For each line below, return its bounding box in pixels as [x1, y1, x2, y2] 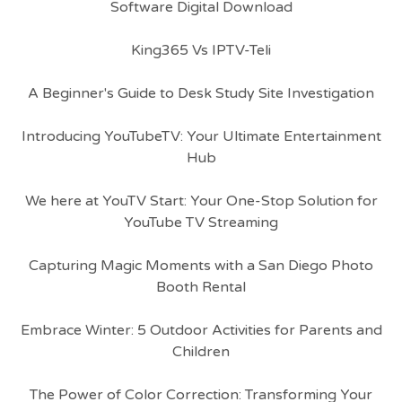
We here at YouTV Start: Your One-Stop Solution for [24, 192, 378, 210]
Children [172, 343, 230, 361]
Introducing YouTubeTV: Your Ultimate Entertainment [21, 127, 381, 145]
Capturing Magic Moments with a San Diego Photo [29, 257, 373, 275]
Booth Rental [156, 278, 246, 296]
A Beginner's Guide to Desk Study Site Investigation [28, 84, 374, 102]
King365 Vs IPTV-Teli [131, 41, 271, 59]
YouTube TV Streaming [124, 214, 278, 232]
